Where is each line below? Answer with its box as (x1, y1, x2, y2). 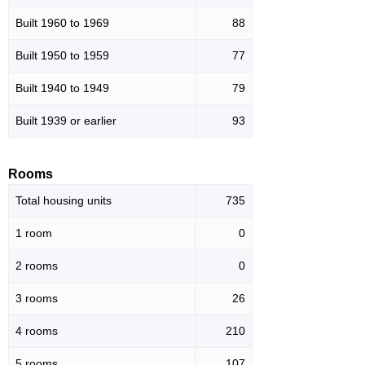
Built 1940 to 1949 (15, 81, 109, 95)
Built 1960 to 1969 (15, 16, 109, 30)
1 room (15, 226, 52, 240)
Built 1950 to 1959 (15, 49, 109, 63)
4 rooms (15, 324, 58, 338)
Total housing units (15, 194, 112, 208)
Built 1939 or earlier (15, 114, 117, 128)
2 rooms (15, 259, 58, 273)
